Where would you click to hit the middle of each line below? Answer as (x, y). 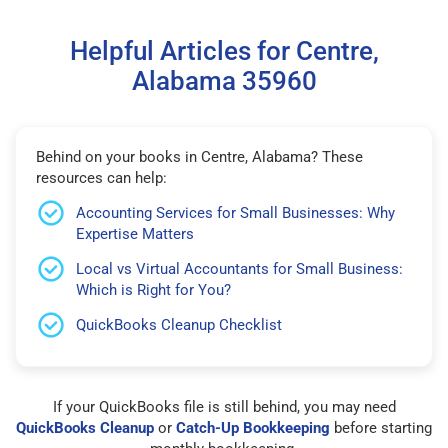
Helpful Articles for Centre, (224, 50)
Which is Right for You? (153, 289)
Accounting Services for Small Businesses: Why (235, 212)
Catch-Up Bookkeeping (253, 427)
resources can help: (101, 177)
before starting (381, 427)
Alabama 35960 (224, 80)
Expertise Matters (135, 233)
